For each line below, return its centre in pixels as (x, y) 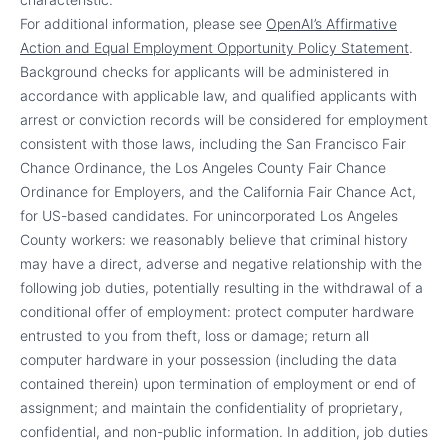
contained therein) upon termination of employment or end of (218, 383)
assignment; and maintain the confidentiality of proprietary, (211, 407)
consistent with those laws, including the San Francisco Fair (213, 143)
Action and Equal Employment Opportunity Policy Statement (214, 47)
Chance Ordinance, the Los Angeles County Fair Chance (203, 167)
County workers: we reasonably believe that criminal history (214, 239)
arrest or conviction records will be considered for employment (224, 119)
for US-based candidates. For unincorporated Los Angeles (209, 215)
